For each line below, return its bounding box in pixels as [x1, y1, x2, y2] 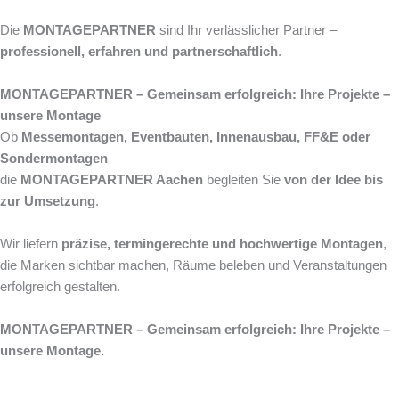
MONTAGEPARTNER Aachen [20, 173, 203, 188]
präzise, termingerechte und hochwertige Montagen [61, 237, 383, 252]
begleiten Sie [203, 173, 284, 188]
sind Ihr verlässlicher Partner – [156, 23, 337, 38]
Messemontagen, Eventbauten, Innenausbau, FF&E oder [21, 130, 370, 145]
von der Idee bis [284, 173, 383, 188]
